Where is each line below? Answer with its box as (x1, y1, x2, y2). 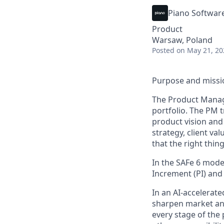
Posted (152, 45, 174, 55)
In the (152, 157, 176, 168)
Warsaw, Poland (152, 34, 212, 45)
